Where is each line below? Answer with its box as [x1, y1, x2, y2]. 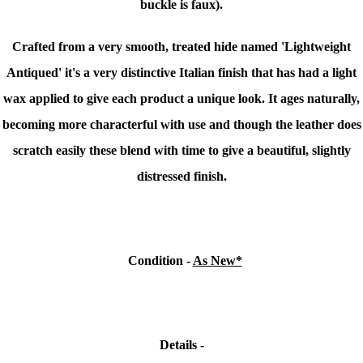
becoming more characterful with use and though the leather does [2, 117, 361, 132]
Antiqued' [6, 66, 65, 80]
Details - [159, 338, 204, 352]
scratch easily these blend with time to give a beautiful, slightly [12, 143, 351, 158]
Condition [127, 254, 183, 268]
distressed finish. [136, 169, 227, 184]
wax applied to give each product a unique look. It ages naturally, [3, 92, 360, 106]
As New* [192, 254, 242, 268]
